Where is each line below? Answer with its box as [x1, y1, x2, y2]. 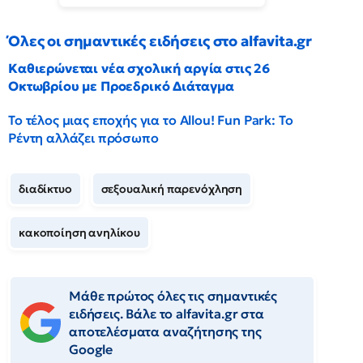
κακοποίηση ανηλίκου [19, 225, 140, 240]
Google [69, 341, 113, 357]
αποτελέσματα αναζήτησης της [69, 323, 262, 340]
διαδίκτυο [19, 181, 72, 196]
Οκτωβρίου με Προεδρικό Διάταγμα [8, 78, 235, 94]
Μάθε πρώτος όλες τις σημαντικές [69, 288, 278, 304]
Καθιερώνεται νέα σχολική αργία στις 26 [8, 60, 270, 76]
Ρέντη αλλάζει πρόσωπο [8, 130, 159, 146]
